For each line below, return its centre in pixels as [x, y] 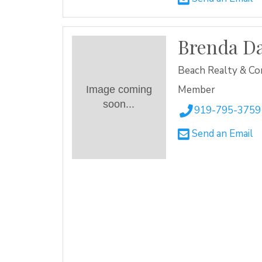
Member [196, 90]
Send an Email [221, 134]
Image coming [119, 90]
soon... [119, 104]
